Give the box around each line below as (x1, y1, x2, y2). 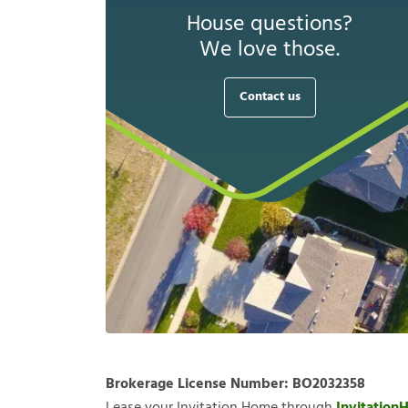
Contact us (239, 87, 301, 108)
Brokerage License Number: (106, 372, 292, 397)
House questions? (187, 7, 352, 43)
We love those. (199, 33, 340, 68)
